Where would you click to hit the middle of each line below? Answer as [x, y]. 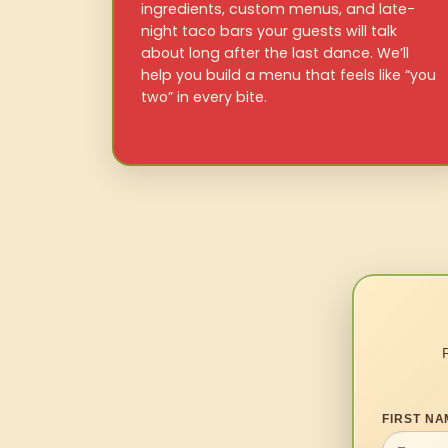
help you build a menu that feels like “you [288, 75]
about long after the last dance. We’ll [275, 53]
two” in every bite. [204, 97]
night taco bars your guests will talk [269, 31]
